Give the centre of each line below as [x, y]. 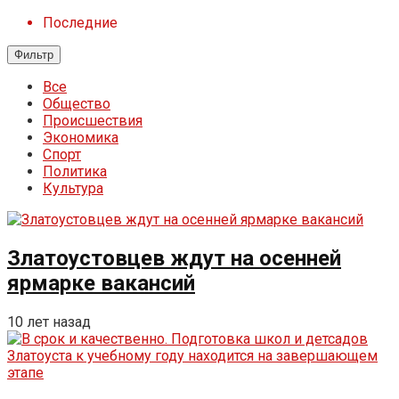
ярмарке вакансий [101, 283]
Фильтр [34, 55]
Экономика [81, 138]
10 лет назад [49, 322]
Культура [73, 188]
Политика [75, 171]
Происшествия [93, 121]
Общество [77, 104]
